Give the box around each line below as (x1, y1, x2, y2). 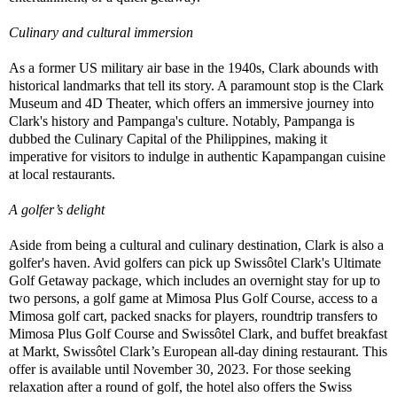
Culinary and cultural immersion (9, 24, 193, 40)
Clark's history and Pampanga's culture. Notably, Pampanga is (9, 113, 354, 128)
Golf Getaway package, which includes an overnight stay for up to (9, 272, 380, 288)
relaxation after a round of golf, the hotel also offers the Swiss (9, 378, 352, 394)
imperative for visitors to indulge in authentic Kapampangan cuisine (9, 148, 385, 164)
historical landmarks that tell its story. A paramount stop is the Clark (9, 77, 384, 93)
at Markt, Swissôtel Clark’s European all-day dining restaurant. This (9, 343, 387, 359)
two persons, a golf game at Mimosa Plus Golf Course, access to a (9, 290, 378, 306)
